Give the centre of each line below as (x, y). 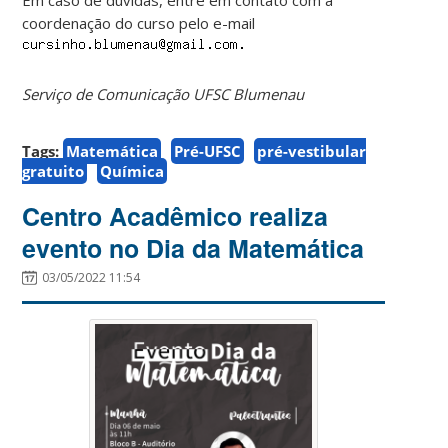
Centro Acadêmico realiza (175, 215)
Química (132, 170)
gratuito (53, 170)
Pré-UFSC (208, 150)
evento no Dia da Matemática (193, 247)
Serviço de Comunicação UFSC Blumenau (163, 93)
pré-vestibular (312, 150)
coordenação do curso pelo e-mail (139, 22)
